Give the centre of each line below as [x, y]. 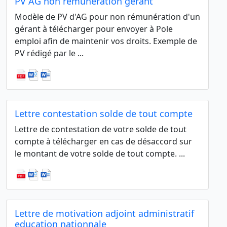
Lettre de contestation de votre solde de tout [101, 129]
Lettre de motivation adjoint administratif [104, 213]
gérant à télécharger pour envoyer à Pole [94, 29]
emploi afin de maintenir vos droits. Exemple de [106, 41]
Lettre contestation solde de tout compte [104, 113]
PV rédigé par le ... [49, 53]
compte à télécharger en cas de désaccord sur [103, 141]
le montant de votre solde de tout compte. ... [100, 153]
